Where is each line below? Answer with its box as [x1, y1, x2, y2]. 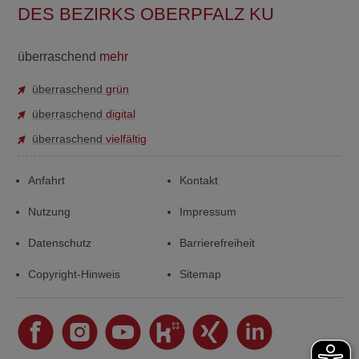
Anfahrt [27, 174, 65, 187]
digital [106, 107, 136, 120]
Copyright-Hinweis [27, 268, 120, 280]
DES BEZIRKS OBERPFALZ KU [18, 4, 275, 24]
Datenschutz [27, 236, 91, 249]
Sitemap [179, 268, 221, 280]
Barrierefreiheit [179, 236, 255, 249]
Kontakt [179, 174, 218, 187]
